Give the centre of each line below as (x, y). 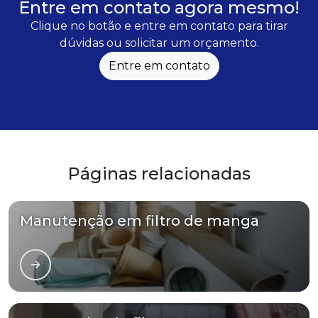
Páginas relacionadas (159, 174)
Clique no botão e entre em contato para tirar (159, 26)
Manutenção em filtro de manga (139, 221)
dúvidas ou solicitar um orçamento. (159, 43)
